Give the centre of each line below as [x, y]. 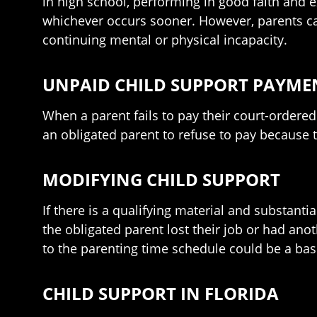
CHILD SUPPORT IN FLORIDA [161, 293]
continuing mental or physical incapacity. [165, 40]
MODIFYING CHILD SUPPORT [161, 179]
